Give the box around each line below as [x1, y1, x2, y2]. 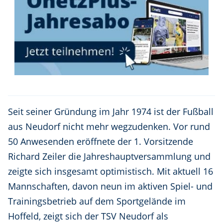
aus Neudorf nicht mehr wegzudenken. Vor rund [8, 120, 210, 133]
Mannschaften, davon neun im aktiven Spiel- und [8, 180, 213, 193]
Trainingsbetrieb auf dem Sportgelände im [8, 195, 186, 208]
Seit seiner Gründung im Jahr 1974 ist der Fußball [8, 106, 214, 118]
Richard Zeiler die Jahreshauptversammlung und [8, 150, 211, 163]
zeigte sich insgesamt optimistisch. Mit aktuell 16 [8, 165, 213, 178]
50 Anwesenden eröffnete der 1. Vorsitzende [8, 135, 193, 148]
